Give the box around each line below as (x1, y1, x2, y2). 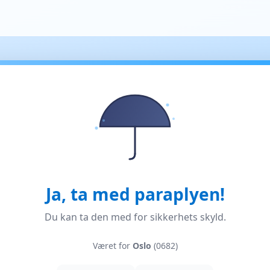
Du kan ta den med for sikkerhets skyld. (44, 210, 226, 224)
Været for (92, 240, 133, 251)
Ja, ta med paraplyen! (45, 183, 225, 206)
